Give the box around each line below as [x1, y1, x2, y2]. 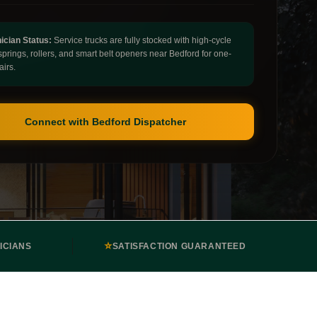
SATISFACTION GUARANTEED [112, 241, 246, 251]
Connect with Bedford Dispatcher [25, 116, 187, 127]
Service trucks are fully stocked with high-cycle [51, 35, 231, 45]
